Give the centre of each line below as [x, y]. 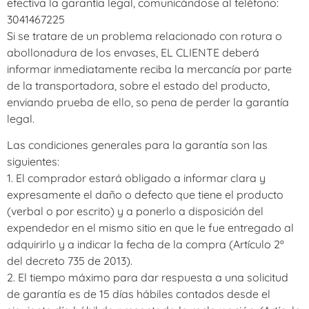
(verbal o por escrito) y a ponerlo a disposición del [135, 211]
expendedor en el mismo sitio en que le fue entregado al [150, 227]
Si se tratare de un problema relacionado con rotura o [144, 36]
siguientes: [33, 161]
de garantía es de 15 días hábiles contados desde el [139, 293]
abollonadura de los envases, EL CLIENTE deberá [133, 52]
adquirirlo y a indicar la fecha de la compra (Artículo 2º [146, 244]
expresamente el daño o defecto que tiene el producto [145, 194]
